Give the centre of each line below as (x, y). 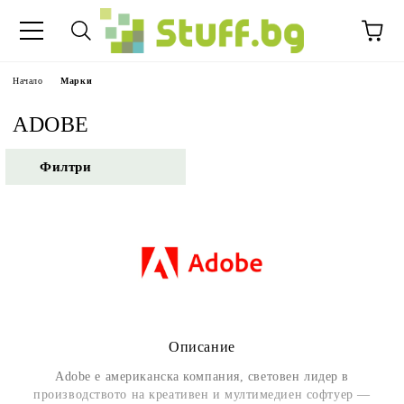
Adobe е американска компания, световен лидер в (202, 377)
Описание (202, 347)
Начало (28, 81)
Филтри (66, 166)
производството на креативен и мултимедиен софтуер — (202, 395)
